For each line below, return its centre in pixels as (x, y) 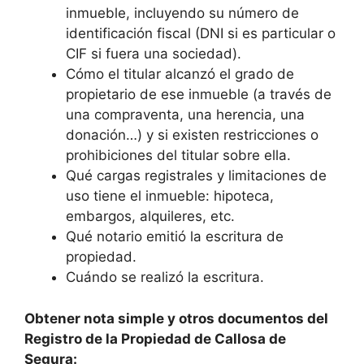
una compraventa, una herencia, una (185, 115)
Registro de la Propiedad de (119, 338)
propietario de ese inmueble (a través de (199, 95)
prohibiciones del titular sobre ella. (178, 156)
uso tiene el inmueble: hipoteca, (170, 196)
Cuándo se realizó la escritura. (165, 277)
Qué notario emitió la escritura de (175, 237)
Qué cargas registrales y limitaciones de (196, 176)
